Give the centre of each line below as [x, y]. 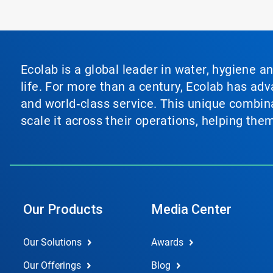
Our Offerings [52, 265]
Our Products [63, 209]
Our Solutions [52, 242]
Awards [167, 242]
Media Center [191, 209]
